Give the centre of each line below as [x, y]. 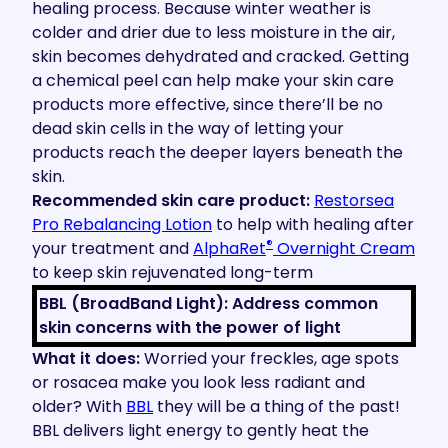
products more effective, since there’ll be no [207, 104]
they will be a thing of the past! [276, 406]
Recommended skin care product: [171, 200]
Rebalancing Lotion [137, 224]
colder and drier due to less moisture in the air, [213, 32]
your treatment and [112, 248]
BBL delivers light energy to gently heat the [200, 430]
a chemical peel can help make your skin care [213, 80]
